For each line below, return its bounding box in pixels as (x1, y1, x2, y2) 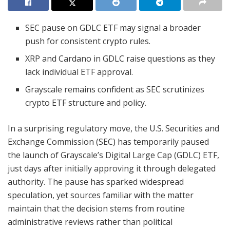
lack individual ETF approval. (25, 66, 133, 78)
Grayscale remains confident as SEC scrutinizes (25, 83, 205, 95)
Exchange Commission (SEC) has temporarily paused (8, 136, 209, 147)
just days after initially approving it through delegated (8, 162, 216, 174)
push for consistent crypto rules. (25, 35, 151, 47)
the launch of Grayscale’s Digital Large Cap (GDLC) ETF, (8, 149, 219, 161)
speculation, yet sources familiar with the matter (8, 189, 194, 201)
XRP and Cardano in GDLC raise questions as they (25, 52, 216, 64)
